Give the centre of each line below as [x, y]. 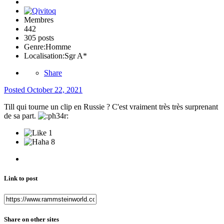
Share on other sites [31, 219]
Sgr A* [76, 56]
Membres [39, 20]
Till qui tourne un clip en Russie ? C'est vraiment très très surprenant [111, 107]
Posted [15, 90]
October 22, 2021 [55, 90]
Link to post [21, 178]
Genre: [35, 47]
